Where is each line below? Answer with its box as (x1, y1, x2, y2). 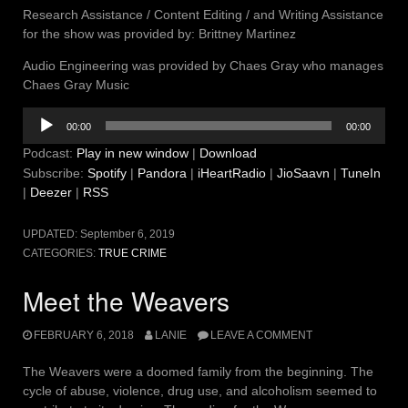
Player (22, 127, 58, 143)
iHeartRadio (198, 166, 266, 181)
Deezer (30, 185, 72, 200)
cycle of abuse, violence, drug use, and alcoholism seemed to (23, 382, 377, 398)
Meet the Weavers (23, 282, 229, 320)
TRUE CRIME (98, 247, 167, 260)
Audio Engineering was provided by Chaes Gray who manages (23, 58, 383, 74)
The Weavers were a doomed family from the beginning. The (23, 363, 373, 379)
